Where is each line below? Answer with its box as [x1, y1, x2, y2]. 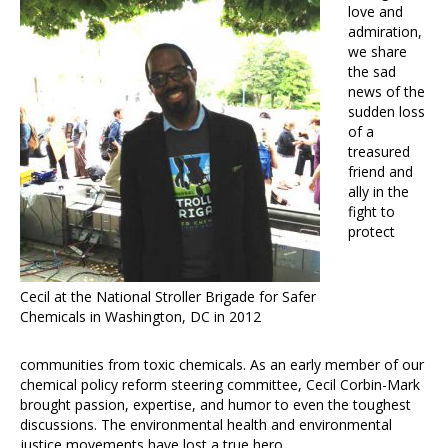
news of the [348, 82, 426, 102]
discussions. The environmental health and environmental [20, 415, 393, 435]
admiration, [348, 22, 423, 42]
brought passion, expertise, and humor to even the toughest [20, 395, 412, 415]
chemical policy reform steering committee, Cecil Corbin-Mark [20, 375, 421, 395]
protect [348, 222, 396, 242]
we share [348, 42, 408, 62]
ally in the [348, 182, 410, 202]
